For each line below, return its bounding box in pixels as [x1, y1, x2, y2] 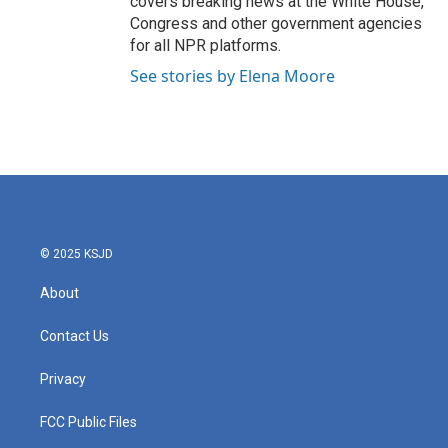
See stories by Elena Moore [130, 65, 335, 87]
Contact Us [40, 328, 109, 344]
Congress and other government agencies [130, 14, 422, 33]
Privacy [40, 371, 86, 387]
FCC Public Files [40, 414, 137, 430]
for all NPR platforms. [130, 36, 281, 55]
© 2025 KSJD [40, 247, 113, 261]
